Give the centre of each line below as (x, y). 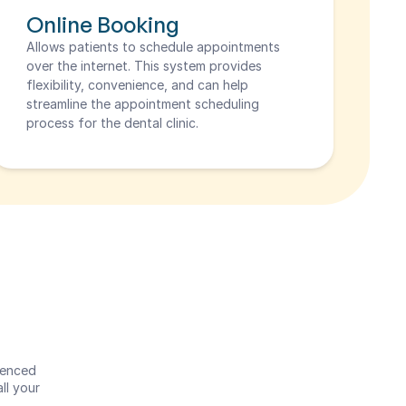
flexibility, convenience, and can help (138, 85)
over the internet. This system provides (145, 66)
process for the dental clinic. (113, 123)
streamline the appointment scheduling (143, 104)
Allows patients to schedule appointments (154, 47)
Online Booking (103, 24)
